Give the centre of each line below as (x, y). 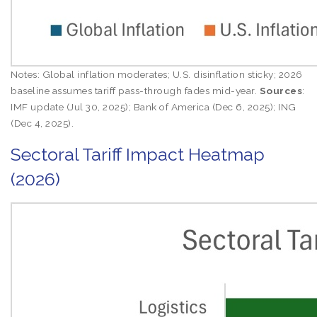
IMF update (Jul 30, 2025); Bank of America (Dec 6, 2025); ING (154, 107)
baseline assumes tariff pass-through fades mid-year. (135, 91)
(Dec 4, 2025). (42, 123)
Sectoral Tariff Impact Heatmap (138, 154)
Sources (281, 91)
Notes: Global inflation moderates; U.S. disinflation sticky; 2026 (157, 74)
